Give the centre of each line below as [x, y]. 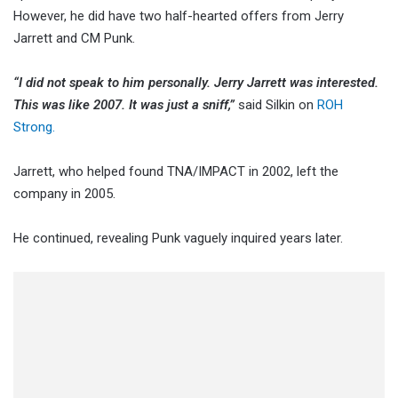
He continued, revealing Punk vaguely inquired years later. [180, 239]
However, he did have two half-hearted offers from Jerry [179, 16]
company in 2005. [64, 194]
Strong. [34, 127]
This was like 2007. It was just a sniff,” [126, 105]
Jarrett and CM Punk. [76, 39]
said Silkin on [278, 105]
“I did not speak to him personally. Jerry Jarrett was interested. [196, 83]
